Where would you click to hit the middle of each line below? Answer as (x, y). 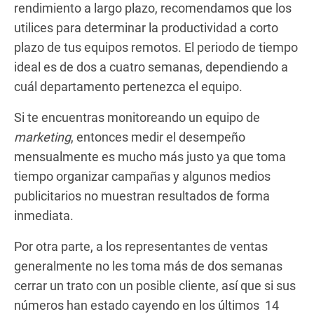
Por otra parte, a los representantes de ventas (141, 246)
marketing (42, 137)
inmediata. (44, 215)
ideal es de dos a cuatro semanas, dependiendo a (151, 67)
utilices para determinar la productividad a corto (146, 27)
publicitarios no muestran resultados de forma (142, 196)
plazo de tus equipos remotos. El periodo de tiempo (156, 47)
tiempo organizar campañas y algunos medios (142, 176)
